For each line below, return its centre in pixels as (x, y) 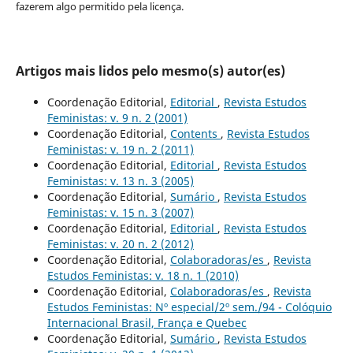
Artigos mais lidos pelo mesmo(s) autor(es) (150, 71)
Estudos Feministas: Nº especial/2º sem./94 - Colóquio (189, 307)
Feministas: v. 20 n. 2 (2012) (120, 243)
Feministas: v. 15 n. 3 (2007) (120, 212)
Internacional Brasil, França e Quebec (147, 322)
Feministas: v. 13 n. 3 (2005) (120, 180)
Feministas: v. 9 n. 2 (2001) (117, 117)
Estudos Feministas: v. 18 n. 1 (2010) (143, 275)
